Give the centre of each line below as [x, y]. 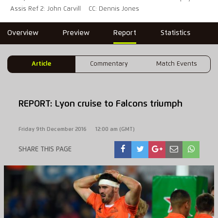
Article [42, 64]
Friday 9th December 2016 [52, 129]
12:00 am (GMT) [115, 129]
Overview [23, 33]
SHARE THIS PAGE [45, 149]
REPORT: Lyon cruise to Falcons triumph [100, 104]
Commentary [109, 64]
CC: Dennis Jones [114, 9]
